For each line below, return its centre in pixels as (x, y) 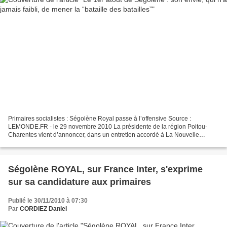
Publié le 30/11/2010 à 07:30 (48, 200)
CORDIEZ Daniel (43, 209)
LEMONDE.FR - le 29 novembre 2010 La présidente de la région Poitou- (108, 126)
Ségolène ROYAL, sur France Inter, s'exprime (105, 169)
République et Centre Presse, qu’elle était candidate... (82, 143)
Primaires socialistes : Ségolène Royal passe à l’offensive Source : (100, 118)
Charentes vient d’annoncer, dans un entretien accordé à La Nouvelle (104, 135)
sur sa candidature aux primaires (80, 182)
